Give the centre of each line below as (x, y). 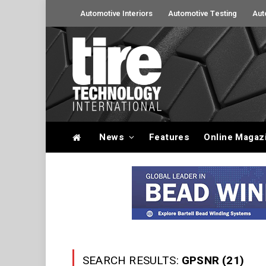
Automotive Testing (202, 13)
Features (169, 137)
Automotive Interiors (116, 13)
